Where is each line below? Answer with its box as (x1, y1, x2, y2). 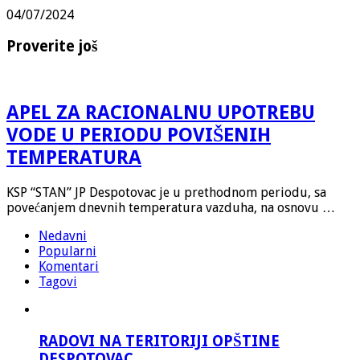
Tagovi (39, 274, 77, 290)
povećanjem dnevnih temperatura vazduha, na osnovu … (6, 200, 335, 216)
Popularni (39, 243, 96, 260)
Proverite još (6, 37, 97, 55)
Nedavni (39, 228, 87, 244)
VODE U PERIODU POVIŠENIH (6, 124, 271, 147)
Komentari (39, 259, 99, 275)
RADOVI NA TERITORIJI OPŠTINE (39, 332, 280, 350)
